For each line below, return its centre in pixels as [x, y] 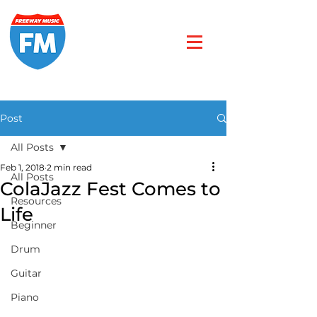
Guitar [26, 273]
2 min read [69, 167]
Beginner [34, 225]
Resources [36, 201]
